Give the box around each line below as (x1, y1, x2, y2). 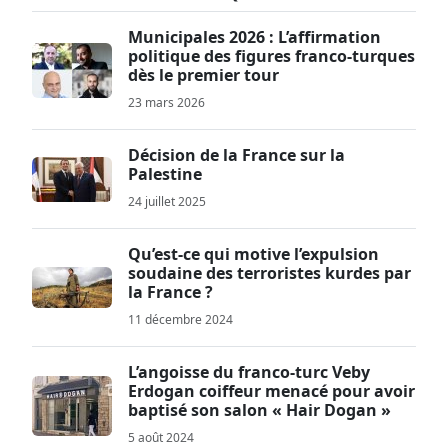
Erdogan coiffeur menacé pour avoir (128, 380, 415, 402)
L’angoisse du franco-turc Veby (128, 361, 370, 383)
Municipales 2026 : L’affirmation (128, 26, 381, 48)
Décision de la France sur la (128, 144, 345, 166)
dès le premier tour (128, 64, 279, 86)
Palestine (128, 163, 202, 185)
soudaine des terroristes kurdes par (128, 262, 411, 284)
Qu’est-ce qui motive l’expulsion (128, 243, 379, 265)
